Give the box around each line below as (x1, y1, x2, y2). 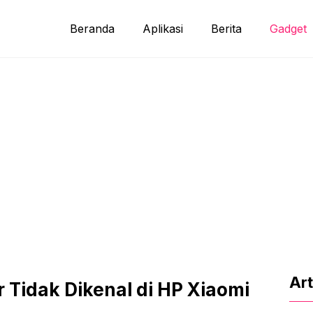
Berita (211, 22, 242, 36)
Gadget (270, 22, 307, 36)
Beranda (70, 22, 115, 36)
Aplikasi (143, 22, 183, 36)
